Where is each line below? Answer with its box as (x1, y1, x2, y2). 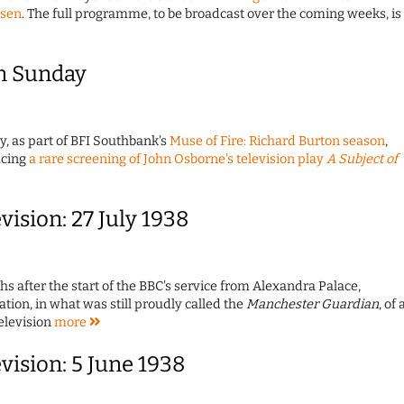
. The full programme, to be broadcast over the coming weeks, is (22, 6, 401, 23)
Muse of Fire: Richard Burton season (170, 133, 385, 150)
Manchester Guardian (246, 297, 379, 313)
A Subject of (326, 151, 398, 168)
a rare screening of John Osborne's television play (29, 151, 326, 168)
